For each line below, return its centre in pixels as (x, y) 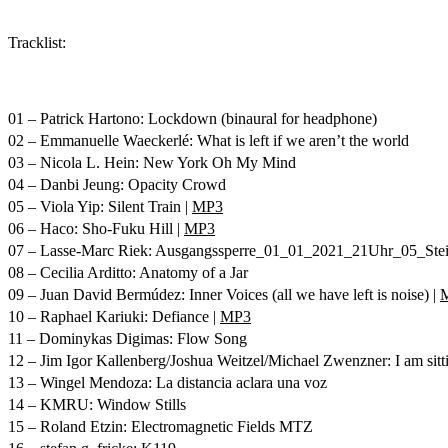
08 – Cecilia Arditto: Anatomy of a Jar (128, 272)
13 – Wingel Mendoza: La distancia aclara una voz (167, 382)
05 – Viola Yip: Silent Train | (100, 206)
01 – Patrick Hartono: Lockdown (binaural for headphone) (192, 118)
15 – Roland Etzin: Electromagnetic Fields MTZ (160, 426)
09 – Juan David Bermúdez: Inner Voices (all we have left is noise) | (224, 294)
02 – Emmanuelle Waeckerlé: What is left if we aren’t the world (208, 140)
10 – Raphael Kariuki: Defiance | (114, 316)
